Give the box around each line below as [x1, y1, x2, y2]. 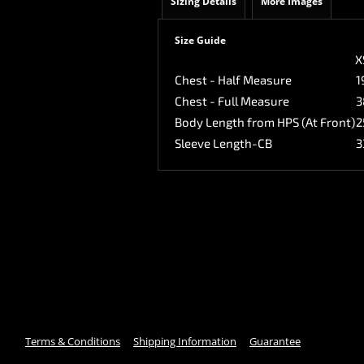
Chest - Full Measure [175, 93, 289, 108]
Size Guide [175, 33, 226, 47]
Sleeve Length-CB [175, 136, 272, 150]
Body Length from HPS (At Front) [175, 115, 355, 129]
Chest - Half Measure [175, 72, 292, 87]
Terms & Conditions [24, 334, 120, 349]
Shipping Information [132, 334, 236, 349]
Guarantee [249, 334, 301, 349]
